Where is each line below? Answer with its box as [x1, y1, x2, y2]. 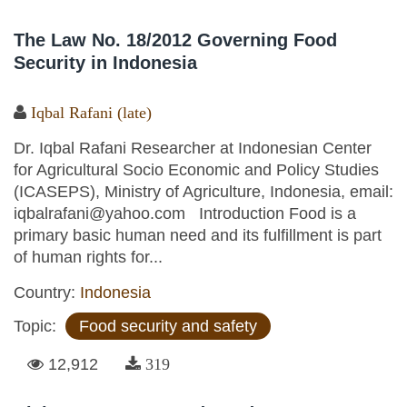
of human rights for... [14, 247, 163, 266]
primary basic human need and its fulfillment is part [14, 225, 382, 244]
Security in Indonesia [14, 52, 197, 73]
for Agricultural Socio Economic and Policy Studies [14, 160, 379, 179]
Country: [14, 283, 80, 302]
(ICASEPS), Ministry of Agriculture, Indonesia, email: [14, 182, 393, 201]
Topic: [14, 316, 61, 335]
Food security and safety [79, 316, 257, 335]
